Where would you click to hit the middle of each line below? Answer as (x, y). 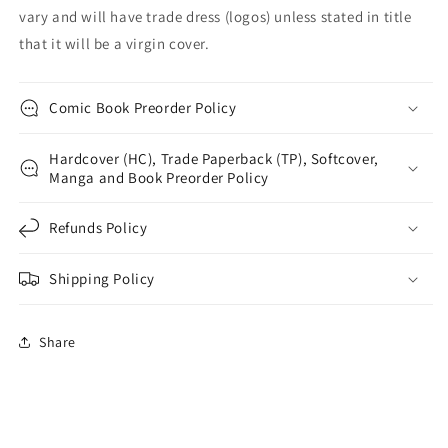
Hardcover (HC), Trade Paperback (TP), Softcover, (214, 159)
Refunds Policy (98, 228)
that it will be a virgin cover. (114, 44)
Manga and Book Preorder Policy (159, 178)
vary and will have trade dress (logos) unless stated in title (215, 17)
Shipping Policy (102, 279)
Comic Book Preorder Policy (143, 108)
